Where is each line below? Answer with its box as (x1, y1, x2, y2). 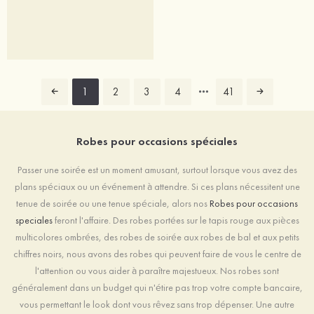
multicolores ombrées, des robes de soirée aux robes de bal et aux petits (15, 231, 299, 244)
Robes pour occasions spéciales (76, 134, 238, 149)
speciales (15, 214, 53, 227)
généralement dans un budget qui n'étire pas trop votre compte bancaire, (11, 281, 303, 294)
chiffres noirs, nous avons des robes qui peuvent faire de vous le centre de (13, 247, 301, 261)
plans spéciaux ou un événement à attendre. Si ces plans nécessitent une (14, 180, 300, 193)
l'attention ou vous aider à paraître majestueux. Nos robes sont (35, 264, 279, 278)
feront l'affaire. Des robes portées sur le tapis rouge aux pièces (52, 214, 299, 227)
